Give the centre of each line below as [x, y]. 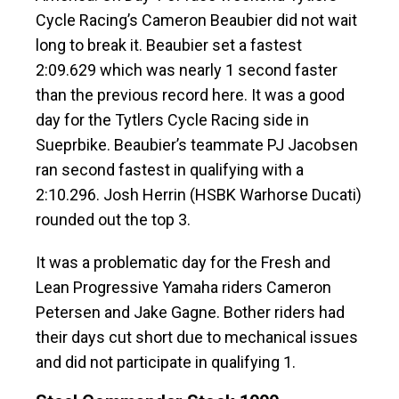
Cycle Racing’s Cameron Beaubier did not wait [196, 20]
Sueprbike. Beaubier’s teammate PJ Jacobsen [197, 145]
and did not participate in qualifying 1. [166, 362]
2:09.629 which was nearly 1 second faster [187, 70]
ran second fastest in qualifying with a [170, 170]
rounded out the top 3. [113, 220]
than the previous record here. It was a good [190, 95]
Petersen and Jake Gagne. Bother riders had [190, 313]
